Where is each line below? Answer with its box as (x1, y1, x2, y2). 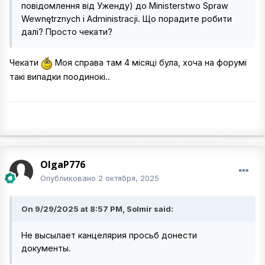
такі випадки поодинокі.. (9, 72, 110, 82)
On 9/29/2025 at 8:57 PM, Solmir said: (21, 204, 173, 214)
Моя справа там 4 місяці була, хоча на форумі (53, 57, 247, 68)
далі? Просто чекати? (21, 27, 112, 37)
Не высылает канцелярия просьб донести (21, 230, 197, 240)
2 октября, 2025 (98, 173, 159, 183)
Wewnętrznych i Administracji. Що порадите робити (21, 14, 232, 24)
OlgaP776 (40, 158, 85, 171)
